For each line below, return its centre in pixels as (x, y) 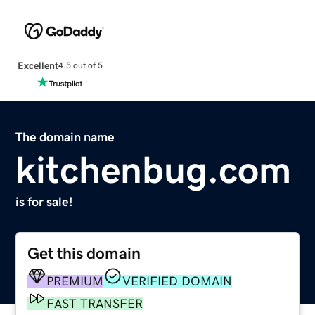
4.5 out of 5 (80, 66)
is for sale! (45, 201)
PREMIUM (75, 281)
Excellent (38, 65)
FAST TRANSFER (95, 303)
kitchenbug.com (154, 169)
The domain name (65, 137)
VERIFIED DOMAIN (178, 281)
